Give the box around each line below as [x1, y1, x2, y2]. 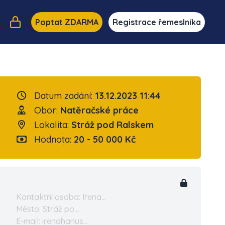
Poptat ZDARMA [35, 17, 98, 27]
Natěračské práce [60, 104, 139, 116]
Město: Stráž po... [16, 204, 79, 214]
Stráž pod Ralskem [71, 119, 154, 131]
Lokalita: [31, 119, 71, 131]
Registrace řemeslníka [112, 17, 201, 27]
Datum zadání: [31, 90, 95, 101]
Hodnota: [31, 134, 74, 145]
